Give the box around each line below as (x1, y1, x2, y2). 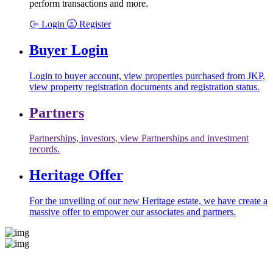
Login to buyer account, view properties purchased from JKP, (29, 70, 265, 81)
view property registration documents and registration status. (29, 81, 260, 92)
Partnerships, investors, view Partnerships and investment (29, 133, 249, 144)
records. (29, 144, 60, 155)
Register (77, 18, 111, 29)
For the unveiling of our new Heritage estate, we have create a (29, 196, 268, 207)
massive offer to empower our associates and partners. (29, 207, 236, 218)
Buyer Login (29, 41, 108, 58)
